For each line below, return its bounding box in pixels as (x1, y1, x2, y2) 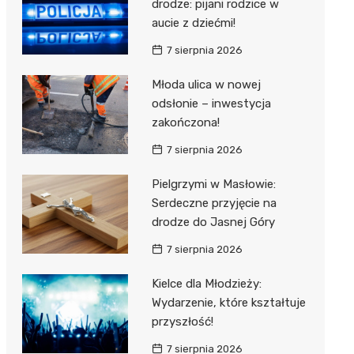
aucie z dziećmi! (151, 16, 235, 30)
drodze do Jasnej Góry (151, 215, 275, 229)
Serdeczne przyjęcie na (151, 196, 277, 210)
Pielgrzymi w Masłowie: (151, 177, 276, 191)
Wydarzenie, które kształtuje (151, 296, 306, 310)
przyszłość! (151, 314, 213, 329)
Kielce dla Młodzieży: (151, 277, 262, 291)
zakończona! (151, 115, 220, 130)
